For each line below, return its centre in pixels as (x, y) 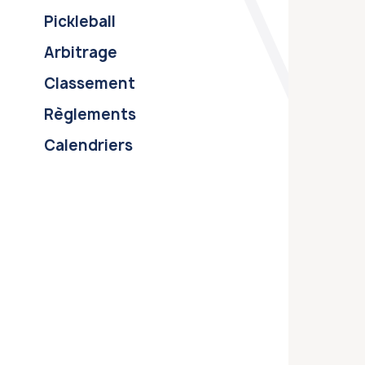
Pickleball (79, 22)
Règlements (90, 115)
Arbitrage (80, 53)
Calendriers (88, 146)
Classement (89, 84)
